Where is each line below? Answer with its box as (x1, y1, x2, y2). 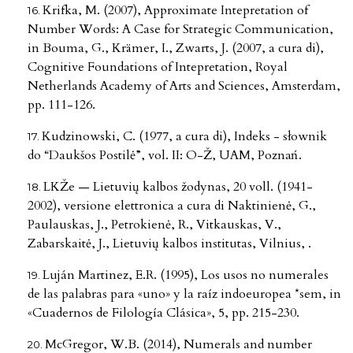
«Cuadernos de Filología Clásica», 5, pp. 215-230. (28, 303, 299, 321)
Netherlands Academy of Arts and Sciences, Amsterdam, (28, 76, 340, 95)
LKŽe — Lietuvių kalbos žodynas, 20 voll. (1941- (43, 177, 313, 195)
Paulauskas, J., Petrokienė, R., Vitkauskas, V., (28, 215, 281, 233)
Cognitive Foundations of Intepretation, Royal (28, 58, 288, 76)
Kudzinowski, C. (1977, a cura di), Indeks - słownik (42, 127, 327, 145)
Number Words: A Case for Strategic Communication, (28, 20, 333, 38)
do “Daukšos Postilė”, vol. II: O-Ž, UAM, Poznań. (28, 146, 302, 164)
